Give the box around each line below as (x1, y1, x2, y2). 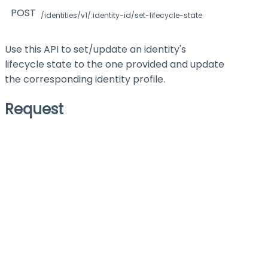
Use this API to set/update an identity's (5, 42, 186, 56)
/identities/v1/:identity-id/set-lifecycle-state (41, 10, 203, 21)
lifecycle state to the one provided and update (5, 57, 224, 71)
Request (5, 99, 63, 119)
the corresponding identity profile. (5, 72, 165, 86)
